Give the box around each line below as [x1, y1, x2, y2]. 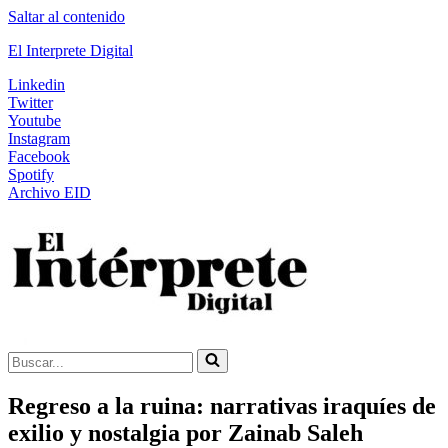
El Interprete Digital [8, 42, 133, 59]
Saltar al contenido [8, 8, 125, 25]
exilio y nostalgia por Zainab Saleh [8, 419, 363, 446]
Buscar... [7, 348, 62, 365]
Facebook [8, 148, 70, 165]
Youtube [8, 112, 61, 129]
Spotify [8, 166, 54, 183]
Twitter [8, 94, 53, 111]
